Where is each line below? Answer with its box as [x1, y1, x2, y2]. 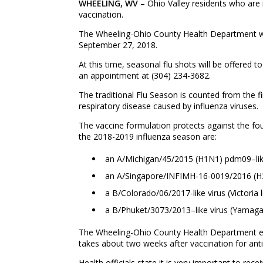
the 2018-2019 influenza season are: [79, 131, 217, 142]
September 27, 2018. [79, 39, 158, 50]
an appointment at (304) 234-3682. [79, 70, 211, 81]
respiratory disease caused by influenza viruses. [79, 100, 259, 112]
